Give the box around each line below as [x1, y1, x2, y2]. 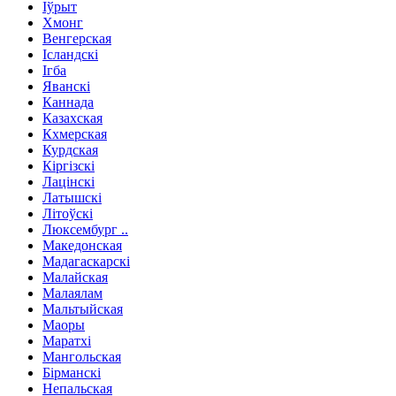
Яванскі [42, 78, 90, 94]
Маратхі [42, 332, 91, 348]
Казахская [42, 110, 103, 126]
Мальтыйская [42, 301, 123, 316]
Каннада [42, 94, 94, 110]
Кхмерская [42, 126, 107, 141]
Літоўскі [42, 205, 93, 221]
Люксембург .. [42, 221, 128, 237]
